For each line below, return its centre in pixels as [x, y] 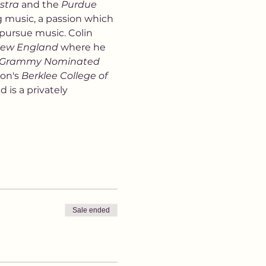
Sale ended [91, 210]
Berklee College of [65, 76]
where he [83, 47]
